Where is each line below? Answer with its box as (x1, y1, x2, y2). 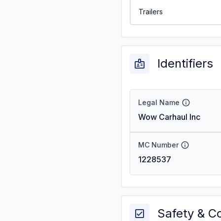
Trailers (138, 7, 163, 16)
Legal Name (138, 98, 180, 107)
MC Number (138, 141, 179, 149)
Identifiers (157, 56, 213, 71)
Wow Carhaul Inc (138, 112, 200, 122)
